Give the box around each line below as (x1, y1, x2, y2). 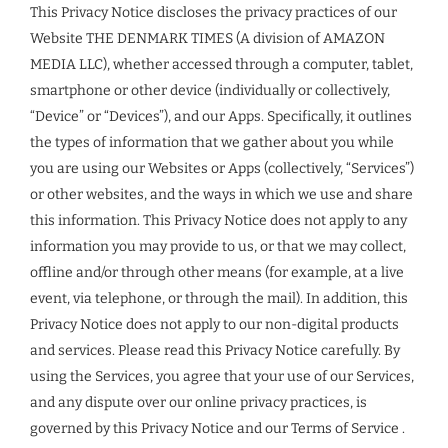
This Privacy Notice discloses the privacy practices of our (30, 4, 397, 21)
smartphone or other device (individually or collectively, (30, 82, 390, 99)
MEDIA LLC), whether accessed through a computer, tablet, (30, 56, 413, 73)
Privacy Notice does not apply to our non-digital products (30, 316, 399, 333)
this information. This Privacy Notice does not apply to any (30, 212, 407, 229)
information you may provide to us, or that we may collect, (30, 238, 406, 255)
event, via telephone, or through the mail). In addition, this (30, 290, 408, 307)
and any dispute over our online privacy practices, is (30, 394, 367, 411)
